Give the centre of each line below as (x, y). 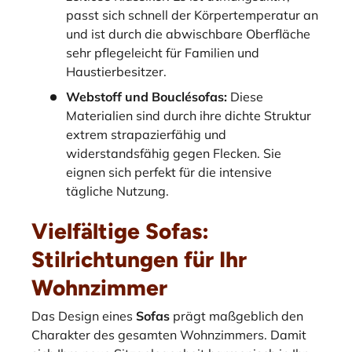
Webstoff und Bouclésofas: (147, 96)
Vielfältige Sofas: (120, 231)
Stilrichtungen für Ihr (139, 260)
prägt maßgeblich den (236, 315)
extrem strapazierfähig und (146, 134)
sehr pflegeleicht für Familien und (163, 52)
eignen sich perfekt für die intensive (169, 172)
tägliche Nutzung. (117, 191)
